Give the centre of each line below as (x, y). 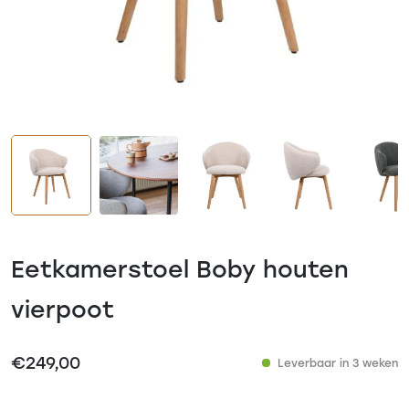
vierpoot (63, 308)
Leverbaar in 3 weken (338, 363)
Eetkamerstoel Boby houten (180, 268)
